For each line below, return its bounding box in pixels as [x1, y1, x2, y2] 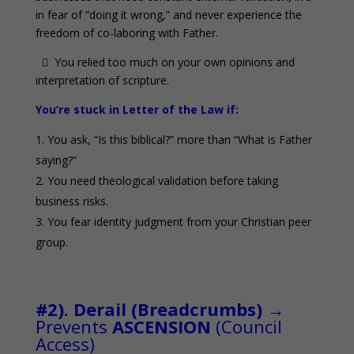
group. [35, 235, 68, 250]
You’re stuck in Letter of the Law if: [35, 102, 239, 118]
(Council [210, 314, 282, 339]
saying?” [35, 153, 77, 168]
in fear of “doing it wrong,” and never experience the [35, 7, 302, 23]
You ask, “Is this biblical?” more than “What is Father [47, 132, 312, 148]
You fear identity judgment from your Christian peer [47, 214, 311, 230]
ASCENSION [111, 314, 211, 339]
